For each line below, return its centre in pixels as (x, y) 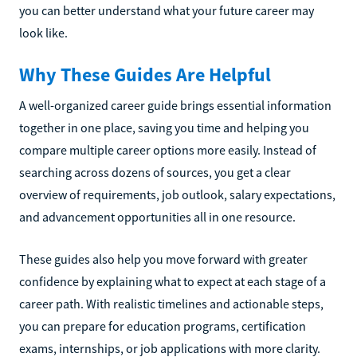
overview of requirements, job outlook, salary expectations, (177, 194)
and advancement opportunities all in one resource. (157, 217)
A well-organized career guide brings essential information (175, 105)
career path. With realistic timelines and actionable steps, (171, 304)
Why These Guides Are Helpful (145, 75)
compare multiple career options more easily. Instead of (168, 150)
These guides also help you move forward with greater (163, 259)
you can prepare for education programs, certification (163, 326)
